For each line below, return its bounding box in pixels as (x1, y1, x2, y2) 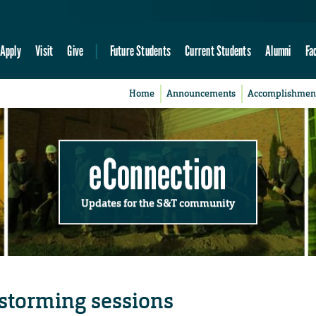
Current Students (185, 42, 251, 60)
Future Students (109, 42, 171, 60)
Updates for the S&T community (81, 195, 235, 210)
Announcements (166, 87, 236, 100)
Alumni (265, 42, 291, 60)
